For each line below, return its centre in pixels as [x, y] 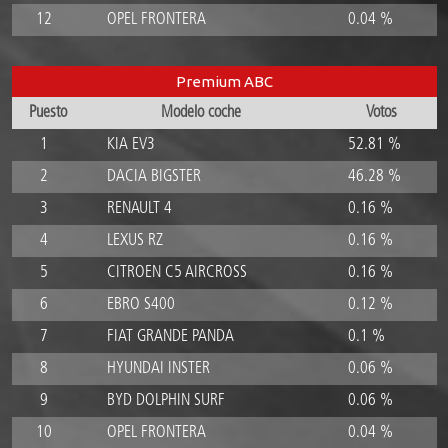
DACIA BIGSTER [153, 176]
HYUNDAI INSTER [158, 368]
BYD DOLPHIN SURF [165, 400]
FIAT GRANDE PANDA [170, 336]
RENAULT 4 [139, 208]
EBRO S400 [140, 304]
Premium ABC [224, 81]
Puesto [48, 112]
